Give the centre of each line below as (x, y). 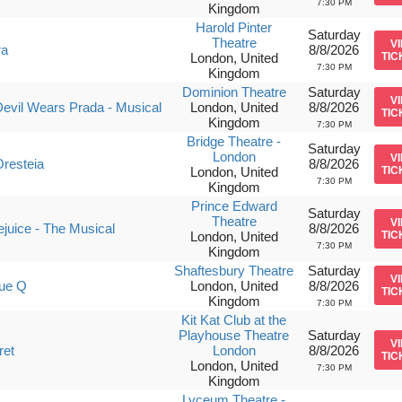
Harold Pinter (234, 27)
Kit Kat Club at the (234, 320)
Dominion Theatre (234, 92)
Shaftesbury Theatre (234, 271)
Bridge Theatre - (234, 141)
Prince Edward (234, 206)
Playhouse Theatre (234, 335)
